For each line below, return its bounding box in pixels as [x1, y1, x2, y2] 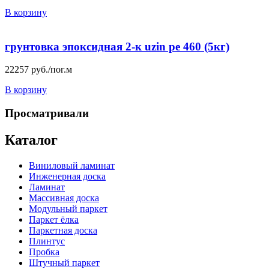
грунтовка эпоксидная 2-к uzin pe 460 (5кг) [5, 40, 229, 53]
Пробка [29, 247, 59, 257]
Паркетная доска [29, 225, 97, 235]
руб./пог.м [31, 64, 72, 75]
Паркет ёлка [29, 214, 79, 225]
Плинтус [29, 236, 65, 246]
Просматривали [5, 107, 89, 120]
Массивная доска [29, 193, 99, 203]
